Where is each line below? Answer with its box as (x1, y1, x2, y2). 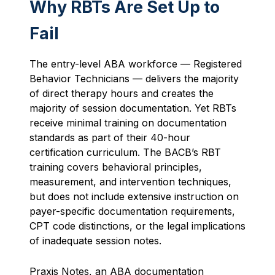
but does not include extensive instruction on (29, 190, 239, 203)
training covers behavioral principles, (29, 161, 202, 173)
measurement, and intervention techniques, (29, 176, 231, 188)
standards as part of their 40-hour (29, 131, 190, 144)
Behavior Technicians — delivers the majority (29, 72, 239, 85)
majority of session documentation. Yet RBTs (29, 102, 236, 114)
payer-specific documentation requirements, (29, 205, 235, 217)
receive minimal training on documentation (29, 117, 227, 129)
